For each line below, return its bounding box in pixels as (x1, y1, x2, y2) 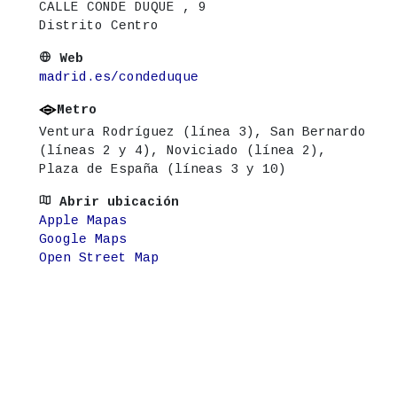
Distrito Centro (39, 18, 159, 33)
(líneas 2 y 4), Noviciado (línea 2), (39, 143, 326, 158)
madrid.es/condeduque (39, 69, 198, 84)
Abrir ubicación (59, 194, 179, 209)
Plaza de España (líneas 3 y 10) (39, 161, 286, 176)
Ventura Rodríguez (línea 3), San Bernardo (39, 124, 366, 139)
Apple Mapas (39, 213, 127, 228)
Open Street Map (39, 250, 159, 265)
